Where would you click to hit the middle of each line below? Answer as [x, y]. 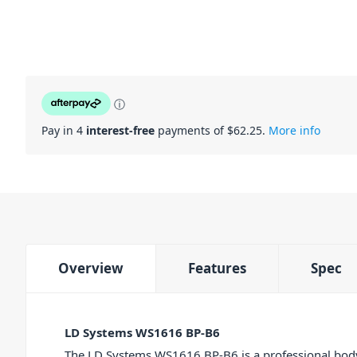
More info [294, 131]
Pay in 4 [64, 131]
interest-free [120, 131]
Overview [91, 269]
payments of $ [194, 131]
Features [217, 269]
